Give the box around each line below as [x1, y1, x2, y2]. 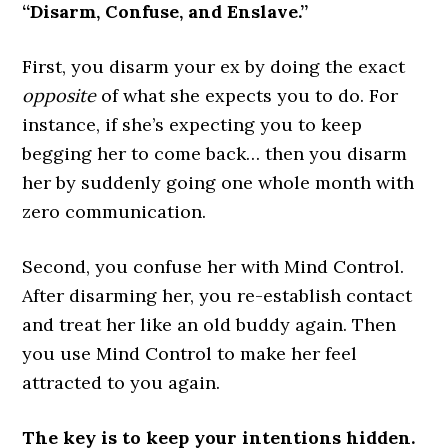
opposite [22, 84, 102, 108]
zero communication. [22, 200, 207, 224]
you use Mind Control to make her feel [22, 342, 358, 366]
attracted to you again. [22, 371, 221, 395]
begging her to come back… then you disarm [22, 142, 408, 166]
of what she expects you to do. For [101, 84, 399, 108]
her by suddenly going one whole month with [22, 171, 415, 195]
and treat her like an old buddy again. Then [22, 313, 397, 337]
